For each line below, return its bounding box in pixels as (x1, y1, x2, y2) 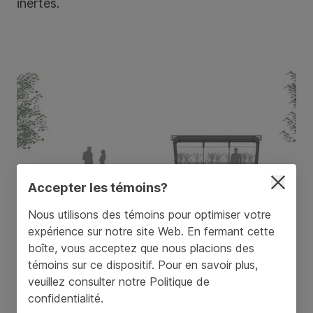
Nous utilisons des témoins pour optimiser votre (28, 207, 271, 221)
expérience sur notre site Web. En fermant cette (28, 224, 275, 238)
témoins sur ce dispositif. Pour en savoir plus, (28, 257, 258, 272)
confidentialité (28, 291, 101, 305)
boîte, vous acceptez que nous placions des (28, 240, 254, 255)
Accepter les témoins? (28, 180, 168, 195)
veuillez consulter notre (28, 274, 150, 289)
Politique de (150, 274, 210, 289)
